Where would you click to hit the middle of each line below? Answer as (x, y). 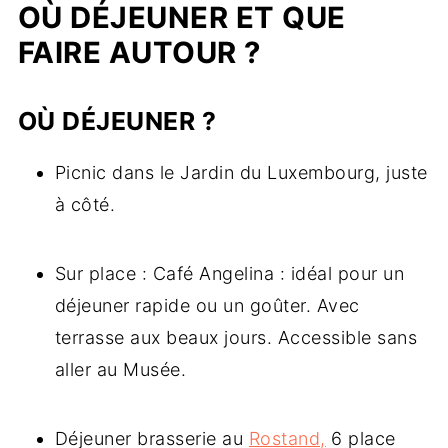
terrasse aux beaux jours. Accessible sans (236, 338)
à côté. (85, 205)
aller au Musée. (120, 370)
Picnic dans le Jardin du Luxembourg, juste (241, 173)
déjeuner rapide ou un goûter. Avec (207, 306)
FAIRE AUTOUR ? (139, 53)
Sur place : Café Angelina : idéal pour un (229, 274)
